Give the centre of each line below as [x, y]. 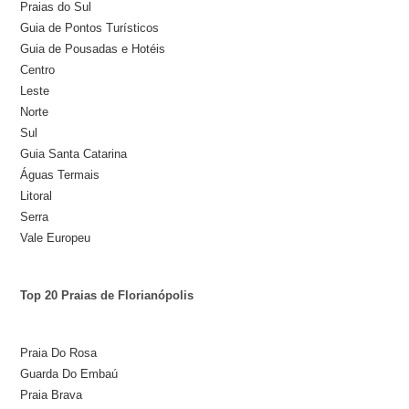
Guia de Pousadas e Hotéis [93, 49]
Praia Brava [52, 395]
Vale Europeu [56, 238]
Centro [38, 70]
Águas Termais [60, 175]
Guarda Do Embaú [69, 374]
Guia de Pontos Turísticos [90, 28]
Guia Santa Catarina [74, 154]
